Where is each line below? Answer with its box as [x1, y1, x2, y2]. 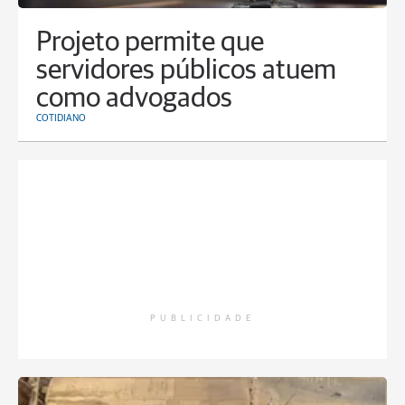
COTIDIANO [36, 113, 86, 124]
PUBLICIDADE [150, 314, 255, 324]
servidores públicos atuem [36, 57, 336, 86]
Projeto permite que [36, 29, 264, 58]
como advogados [36, 85, 232, 114]
